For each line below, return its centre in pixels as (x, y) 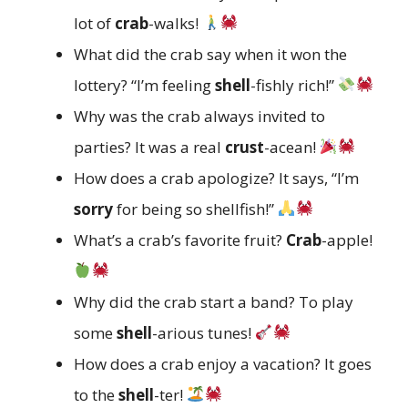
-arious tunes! (204, 332)
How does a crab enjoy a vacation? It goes (223, 363)
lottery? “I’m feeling (144, 85)
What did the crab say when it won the (210, 54)
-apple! (347, 240)
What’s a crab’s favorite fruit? (180, 240)
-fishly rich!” (294, 85)
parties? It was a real (149, 147)
